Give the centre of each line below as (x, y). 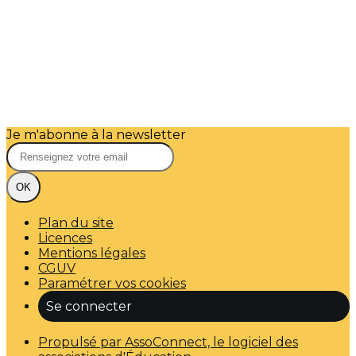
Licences (65, 238)
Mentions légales (92, 253)
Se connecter (89, 306)
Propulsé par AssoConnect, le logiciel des (168, 342)
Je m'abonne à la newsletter (96, 135)
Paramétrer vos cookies (112, 283)
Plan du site (76, 223)
